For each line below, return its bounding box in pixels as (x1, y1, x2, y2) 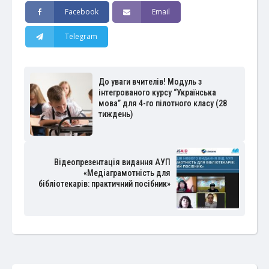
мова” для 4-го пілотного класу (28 (98, 98, 228, 109)
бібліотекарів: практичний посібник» (38, 178, 171, 189)
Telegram (65, 31, 98, 41)
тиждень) (98, 109, 133, 119)
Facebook (65, 7, 99, 17)
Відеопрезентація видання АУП (53, 157, 171, 167)
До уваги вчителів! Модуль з (98, 77, 202, 87)
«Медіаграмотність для (83, 168, 171, 178)
